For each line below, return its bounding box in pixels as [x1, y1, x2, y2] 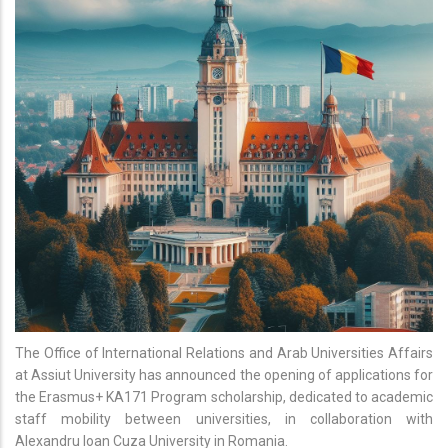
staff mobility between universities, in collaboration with [15, 410, 433, 427]
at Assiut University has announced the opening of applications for [15, 366, 433, 383]
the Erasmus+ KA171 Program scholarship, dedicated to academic [15, 388, 433, 405]
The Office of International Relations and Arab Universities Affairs [15, 344, 433, 361]
